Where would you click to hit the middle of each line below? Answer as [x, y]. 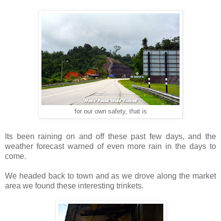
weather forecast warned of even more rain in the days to [110, 147]
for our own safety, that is [110, 111]
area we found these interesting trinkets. [74, 186]
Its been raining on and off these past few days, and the [110, 137]
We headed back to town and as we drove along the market [110, 176]
